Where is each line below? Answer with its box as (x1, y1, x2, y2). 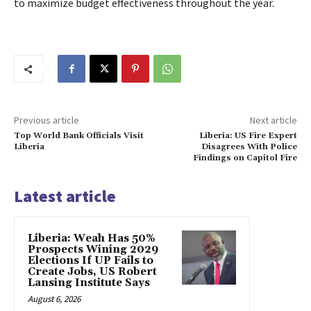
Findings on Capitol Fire (192, 153, 297, 163)
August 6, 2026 (28, 293, 81, 305)
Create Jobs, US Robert (28, 265, 157, 278)
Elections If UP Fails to (28, 254, 153, 267)
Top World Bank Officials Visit (14, 131, 144, 141)
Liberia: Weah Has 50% (28, 232, 155, 245)
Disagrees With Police (201, 142, 297, 152)
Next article (249, 114, 297, 126)
